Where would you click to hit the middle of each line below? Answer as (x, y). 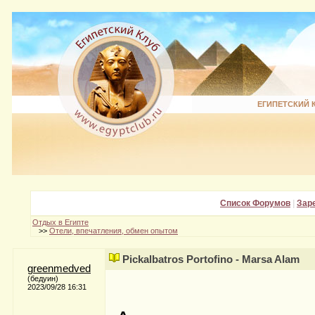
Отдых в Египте (60, 222)
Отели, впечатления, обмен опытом (114, 231)
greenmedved (59, 269)
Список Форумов (255, 203)
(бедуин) (43, 278)
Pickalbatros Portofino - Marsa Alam (211, 259)
